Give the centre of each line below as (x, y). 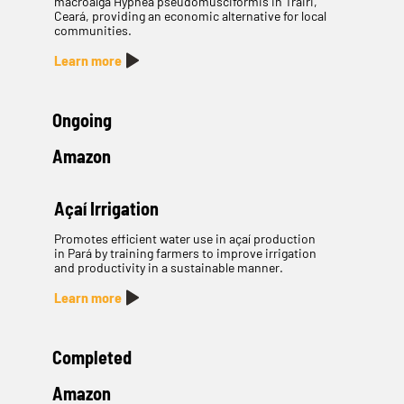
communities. (92, 31)
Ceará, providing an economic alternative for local (190, 16)
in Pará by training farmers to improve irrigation (185, 253)
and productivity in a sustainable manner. (168, 268)
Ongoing (82, 120)
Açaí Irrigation (106, 209)
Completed (92, 358)
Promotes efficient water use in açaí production (184, 239)
